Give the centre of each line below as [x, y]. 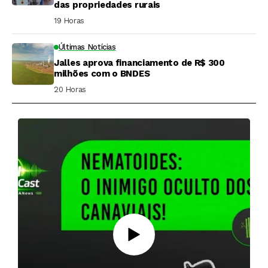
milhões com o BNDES [102, 73]
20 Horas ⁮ [71, 89]
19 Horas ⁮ [70, 20]
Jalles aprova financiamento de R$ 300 [139, 63]
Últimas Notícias [87, 47]
